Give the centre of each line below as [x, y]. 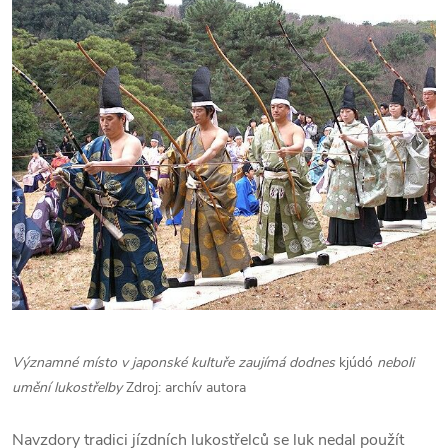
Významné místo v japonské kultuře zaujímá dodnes [175, 363]
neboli [393, 363]
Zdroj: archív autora [186, 388]
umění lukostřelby [69, 388]
